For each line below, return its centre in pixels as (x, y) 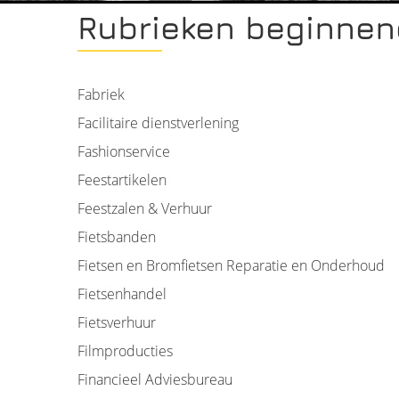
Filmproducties (125, 351)
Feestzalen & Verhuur (145, 208)
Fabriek (101, 94)
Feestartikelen (122, 180)
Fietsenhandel (122, 294)
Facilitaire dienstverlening (158, 123)
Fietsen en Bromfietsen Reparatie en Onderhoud (231, 265)
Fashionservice (124, 151)
